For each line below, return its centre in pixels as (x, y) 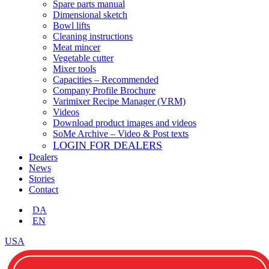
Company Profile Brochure (104, 91)
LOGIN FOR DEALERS (107, 146)
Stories (42, 179)
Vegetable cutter (83, 58)
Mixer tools (74, 69)
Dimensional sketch (90, 15)
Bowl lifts (71, 26)
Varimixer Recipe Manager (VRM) (119, 101)
